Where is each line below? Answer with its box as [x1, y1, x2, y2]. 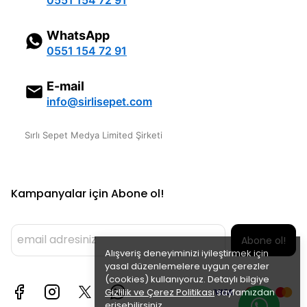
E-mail [47, 79, 84, 93]
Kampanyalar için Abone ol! [11, 186, 164, 201]
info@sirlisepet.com [47, 95, 152, 108]
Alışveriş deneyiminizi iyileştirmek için [105, 247, 269, 260]
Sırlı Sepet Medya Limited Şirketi [25, 130, 162, 140]
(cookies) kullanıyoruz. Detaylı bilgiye [105, 273, 269, 286]
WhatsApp [47, 28, 110, 42]
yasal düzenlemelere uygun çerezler [105, 260, 269, 273]
